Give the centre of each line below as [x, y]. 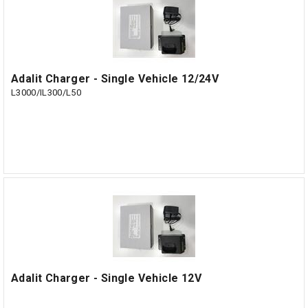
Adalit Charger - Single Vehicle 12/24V [115, 79]
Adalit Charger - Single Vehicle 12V [106, 278]
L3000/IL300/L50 [46, 92]
